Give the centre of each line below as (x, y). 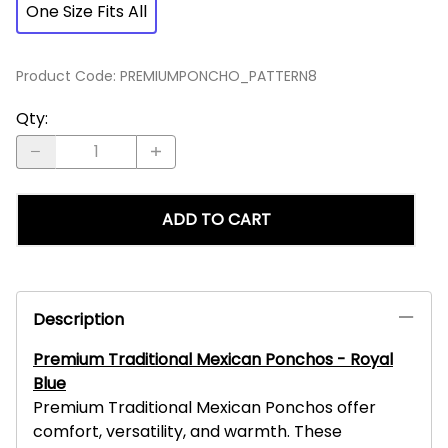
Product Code (64, 75)
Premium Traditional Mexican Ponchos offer (204, 407)
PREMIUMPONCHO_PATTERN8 (218, 75)
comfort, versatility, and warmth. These (187, 431)
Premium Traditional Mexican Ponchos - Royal (213, 359)
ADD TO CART (216, 219)
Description (78, 319)
